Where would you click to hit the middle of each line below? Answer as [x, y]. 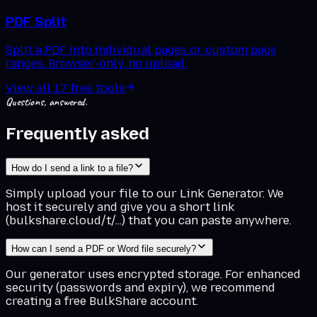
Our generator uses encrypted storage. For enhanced [153, 274]
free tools [96, 88]
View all [30, 88]
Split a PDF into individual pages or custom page [141, 50]
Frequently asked [77, 133]
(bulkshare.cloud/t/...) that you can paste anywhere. [149, 220]
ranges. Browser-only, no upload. [96, 63]
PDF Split [36, 22]
